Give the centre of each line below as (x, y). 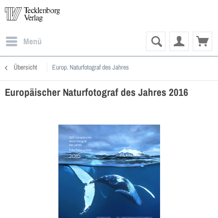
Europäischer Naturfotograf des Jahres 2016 (97, 92)
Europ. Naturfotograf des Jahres (91, 67)
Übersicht (25, 67)
